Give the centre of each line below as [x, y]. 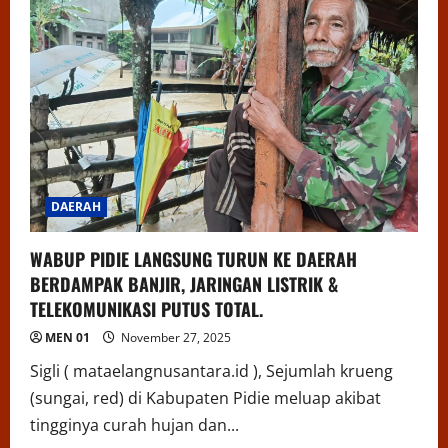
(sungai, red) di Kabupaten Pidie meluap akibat [205, 398]
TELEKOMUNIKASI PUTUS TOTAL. [146, 309]
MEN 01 [67, 338]
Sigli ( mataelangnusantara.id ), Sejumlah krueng [211, 371]
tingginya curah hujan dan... [134, 425]
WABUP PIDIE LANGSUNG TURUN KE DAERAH [193, 259]
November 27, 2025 [174, 338]
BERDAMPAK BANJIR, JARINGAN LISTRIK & [184, 284]
